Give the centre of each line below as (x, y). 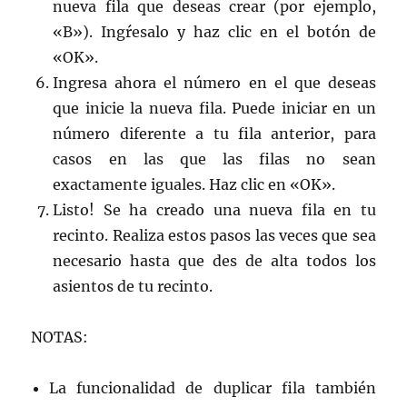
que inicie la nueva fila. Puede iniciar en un (214, 108)
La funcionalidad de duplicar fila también (213, 387)
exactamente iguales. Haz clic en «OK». (194, 184)
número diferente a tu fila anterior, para (214, 133)
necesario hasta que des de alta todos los (214, 260)
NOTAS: (60, 337)
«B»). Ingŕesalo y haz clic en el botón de (214, 31)
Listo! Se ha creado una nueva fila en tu (214, 209)
